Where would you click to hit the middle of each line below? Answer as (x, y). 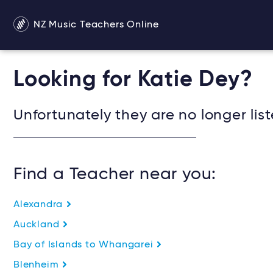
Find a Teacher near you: (115, 174)
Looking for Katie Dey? (133, 80)
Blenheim (38, 265)
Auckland (38, 225)
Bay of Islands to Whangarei (85, 245)
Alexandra (40, 205)
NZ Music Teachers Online (95, 25)
